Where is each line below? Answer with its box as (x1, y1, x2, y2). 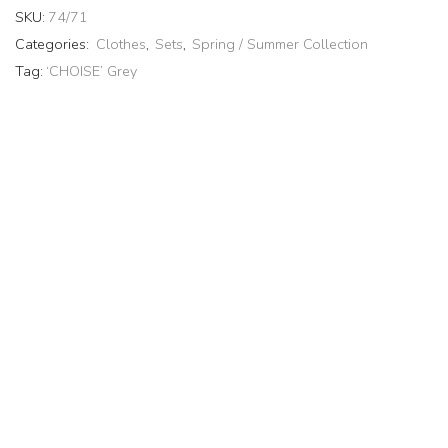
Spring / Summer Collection (192, 34, 368, 54)
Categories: (15, 34, 93, 54)
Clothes (96, 34, 146, 54)
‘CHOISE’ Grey (46, 61, 137, 81)
